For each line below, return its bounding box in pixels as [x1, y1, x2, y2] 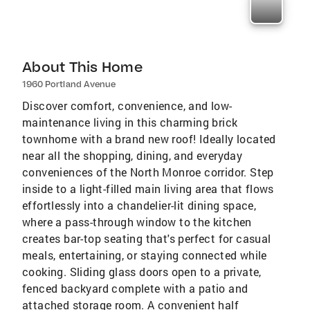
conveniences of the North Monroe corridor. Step [22, 165, 274, 179]
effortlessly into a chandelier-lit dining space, [22, 198, 257, 212]
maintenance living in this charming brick [22, 115, 238, 129]
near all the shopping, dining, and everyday [22, 148, 243, 163]
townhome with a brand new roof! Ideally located [22, 131, 276, 146]
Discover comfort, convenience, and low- [22, 98, 232, 113]
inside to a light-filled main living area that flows [22, 181, 274, 196]
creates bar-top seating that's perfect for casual [22, 231, 271, 246]
